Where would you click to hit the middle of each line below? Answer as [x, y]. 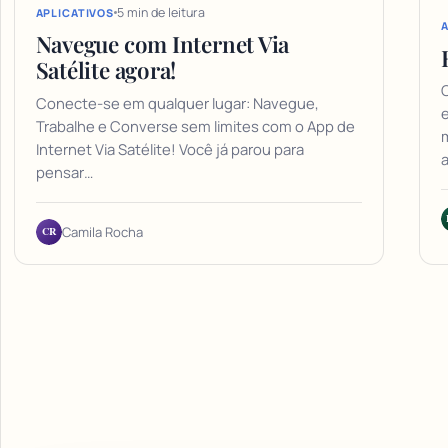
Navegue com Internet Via [162, 44]
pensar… [64, 172]
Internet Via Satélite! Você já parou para [169, 149]
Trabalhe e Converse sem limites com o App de [195, 126]
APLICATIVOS [75, 12]
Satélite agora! [106, 70]
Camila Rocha [102, 231]
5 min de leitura [161, 13]
